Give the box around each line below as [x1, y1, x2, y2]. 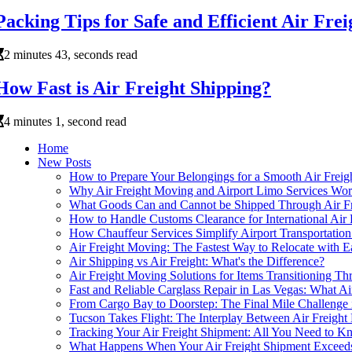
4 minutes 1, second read [4, 114, 126, 128]
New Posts [38, 155, 91, 169]
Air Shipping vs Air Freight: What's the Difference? [69, 254, 324, 268]
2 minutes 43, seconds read [4, 47, 137, 61]
